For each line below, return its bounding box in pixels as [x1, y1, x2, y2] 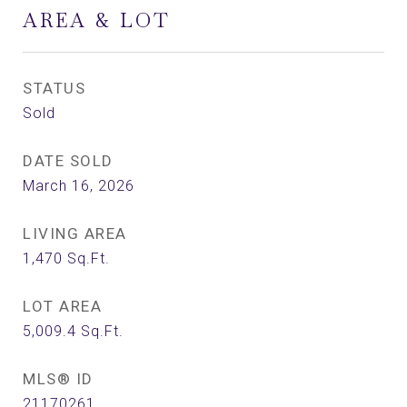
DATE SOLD [23, 152, 114, 170]
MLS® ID [23, 370, 94, 388]
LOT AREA [23, 297, 102, 315]
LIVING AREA [23, 224, 127, 243]
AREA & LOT [23, 8, 171, 33]
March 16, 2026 [23, 177, 134, 194]
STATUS [23, 79, 85, 97]
